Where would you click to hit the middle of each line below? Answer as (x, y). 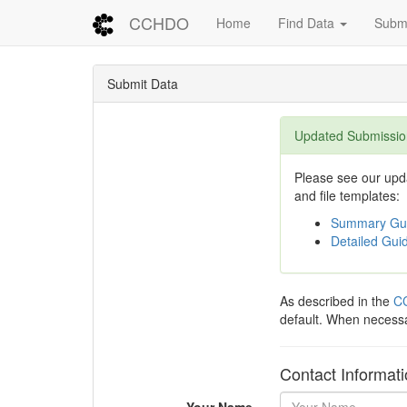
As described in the (336, 301)
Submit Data (143, 84)
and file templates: (347, 195)
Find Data (308, 23)
